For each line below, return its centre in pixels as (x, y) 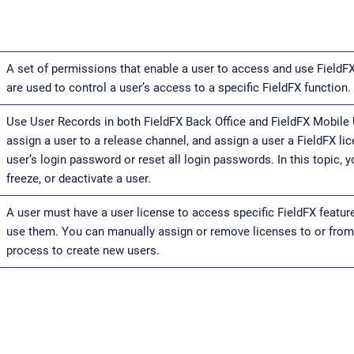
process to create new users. (83, 250)
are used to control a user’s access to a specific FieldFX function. (179, 88)
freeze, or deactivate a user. (79, 179)
